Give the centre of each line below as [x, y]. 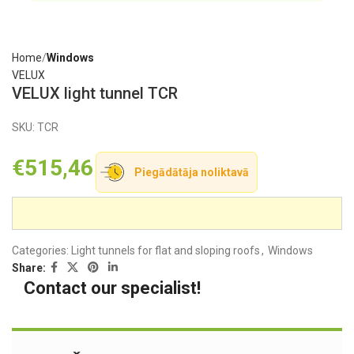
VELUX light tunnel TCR [95, 93]
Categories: [41, 250]
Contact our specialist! [112, 288]
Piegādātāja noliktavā [192, 172]
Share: [29, 267]
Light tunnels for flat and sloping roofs [166, 250]
